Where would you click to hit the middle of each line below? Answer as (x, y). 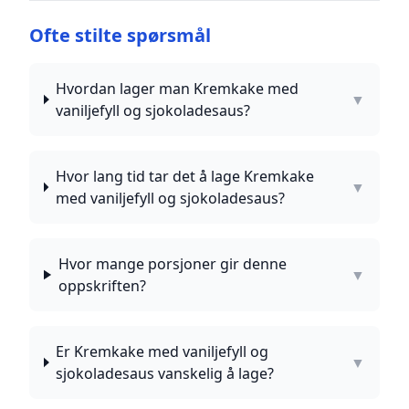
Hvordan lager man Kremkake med (178, 89)
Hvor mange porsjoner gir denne (172, 264)
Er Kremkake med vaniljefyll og (163, 351)
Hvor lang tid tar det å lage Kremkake (184, 176)
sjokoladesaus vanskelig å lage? (165, 373)
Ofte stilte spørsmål (120, 35)
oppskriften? (102, 286)
